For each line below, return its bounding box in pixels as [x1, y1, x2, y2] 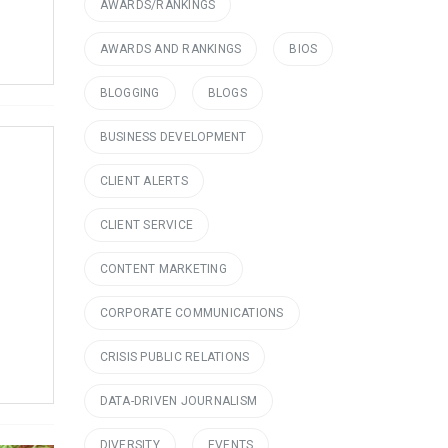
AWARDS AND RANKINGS [99, 42, 242, 56]
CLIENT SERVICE [99, 218, 193, 232]
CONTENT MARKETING [99, 262, 227, 276]
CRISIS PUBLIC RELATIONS [99, 350, 250, 364]
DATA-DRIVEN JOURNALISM [99, 394, 257, 408]
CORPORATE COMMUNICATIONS [99, 306, 284, 320]
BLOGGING [99, 86, 160, 100]
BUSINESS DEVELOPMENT [99, 130, 247, 144]
